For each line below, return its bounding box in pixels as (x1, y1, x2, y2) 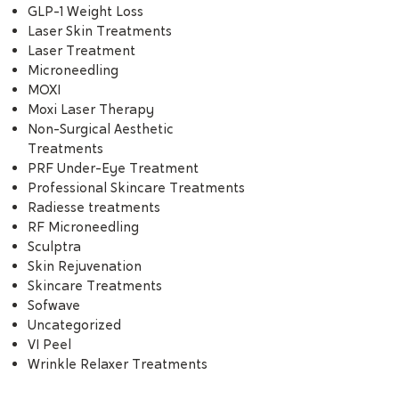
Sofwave (27, 296, 80, 314)
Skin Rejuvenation (27, 256, 142, 275)
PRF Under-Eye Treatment (27, 159, 199, 177)
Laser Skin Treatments (27, 21, 172, 40)
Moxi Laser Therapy (27, 100, 154, 118)
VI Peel (27, 335, 71, 354)
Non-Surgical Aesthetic (27, 119, 174, 138)
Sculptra (27, 237, 81, 256)
